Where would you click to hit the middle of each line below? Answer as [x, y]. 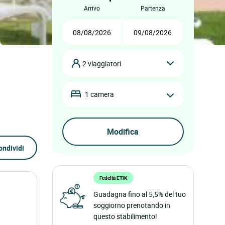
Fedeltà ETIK [113, 178]
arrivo [94, 8]
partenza [155, 8]
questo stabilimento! [125, 216]
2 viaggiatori [104, 63]
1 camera [99, 94]
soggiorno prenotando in [132, 205]
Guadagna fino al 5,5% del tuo [139, 194]
